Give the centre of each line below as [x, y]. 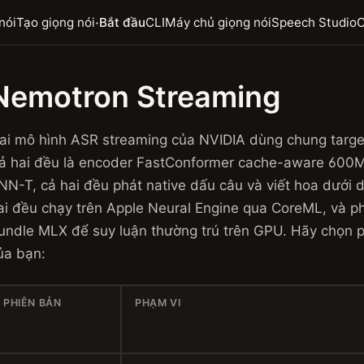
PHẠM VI [158, 303]
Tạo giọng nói [56, 22]
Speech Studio [314, 22]
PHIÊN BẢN [32, 303]
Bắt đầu [123, 22]
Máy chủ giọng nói [219, 22]
